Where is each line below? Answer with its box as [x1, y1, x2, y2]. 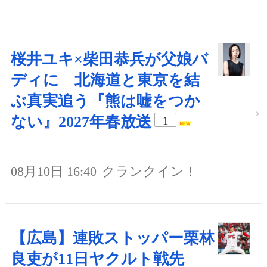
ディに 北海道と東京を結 [11, 71, 200, 89]
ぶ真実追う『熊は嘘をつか [11, 92, 200, 110]
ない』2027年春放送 [11, 113, 151, 131]
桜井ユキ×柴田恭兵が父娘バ [11, 50, 208, 68]
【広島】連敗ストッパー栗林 [11, 229, 215, 247]
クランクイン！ [102, 164, 197, 179]
